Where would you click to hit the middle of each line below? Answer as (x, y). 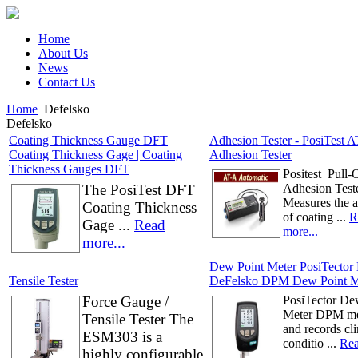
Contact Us (67, 82)
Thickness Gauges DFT (69, 169)
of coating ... (316, 217)
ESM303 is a (122, 337)
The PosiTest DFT (139, 190)
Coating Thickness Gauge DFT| (89, 140)
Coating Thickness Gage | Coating (95, 155)
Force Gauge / (125, 302)
